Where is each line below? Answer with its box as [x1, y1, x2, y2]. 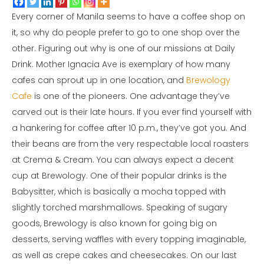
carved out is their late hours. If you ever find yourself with [12, 106, 252, 118]
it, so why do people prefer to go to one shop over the [12, 27, 240, 39]
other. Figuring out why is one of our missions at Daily [12, 42, 235, 55]
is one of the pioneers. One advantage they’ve [32, 90, 230, 103]
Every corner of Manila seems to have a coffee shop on [12, 11, 245, 23]
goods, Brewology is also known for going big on [12, 217, 217, 230]
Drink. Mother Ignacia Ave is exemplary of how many [12, 58, 230, 71]
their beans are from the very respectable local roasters [12, 138, 249, 150]
